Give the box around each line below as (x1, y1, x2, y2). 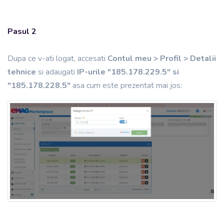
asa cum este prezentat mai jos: (72, 79, 182, 91)
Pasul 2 (7, 25, 36, 37)
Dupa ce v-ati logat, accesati (7, 52, 107, 64)
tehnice (7, 66, 38, 77)
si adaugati (38, 66, 77, 77)
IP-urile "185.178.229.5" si (77, 66, 179, 77)
